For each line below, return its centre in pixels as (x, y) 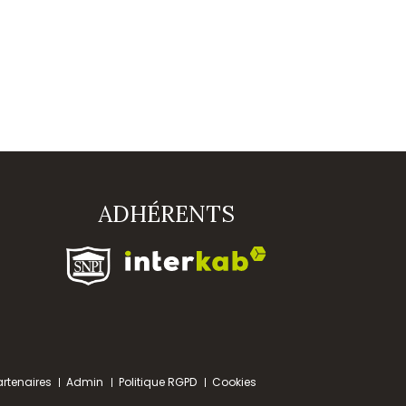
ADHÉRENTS (167, 214)
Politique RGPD (158, 382)
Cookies (235, 382)
